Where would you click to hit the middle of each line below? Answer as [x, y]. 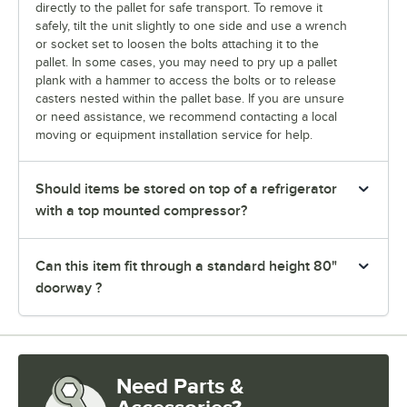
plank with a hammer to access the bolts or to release [186, 80]
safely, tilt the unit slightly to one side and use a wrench [191, 25]
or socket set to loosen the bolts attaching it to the [177, 44]
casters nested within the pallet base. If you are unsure [190, 98]
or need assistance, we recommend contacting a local [186, 116]
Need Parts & [180, 385]
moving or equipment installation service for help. [174, 134]
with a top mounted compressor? [141, 210]
